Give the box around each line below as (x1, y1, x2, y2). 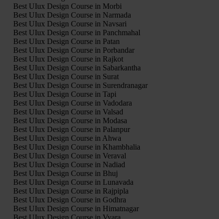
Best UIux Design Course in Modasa (13, 116, 127, 125)
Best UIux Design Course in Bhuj (13, 169, 118, 178)
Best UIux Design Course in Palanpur (13, 125, 130, 134)
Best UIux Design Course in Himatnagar (13, 204, 139, 213)
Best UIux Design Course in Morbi (13, 2, 122, 11)
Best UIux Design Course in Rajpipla (13, 187, 129, 196)
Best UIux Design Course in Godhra (13, 196, 126, 204)
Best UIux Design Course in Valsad (13, 108, 123, 116)
